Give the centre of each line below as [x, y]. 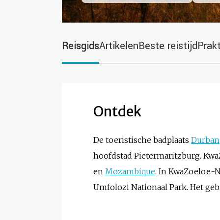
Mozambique [130, 171]
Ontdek [117, 111]
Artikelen [119, 46]
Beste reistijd [168, 46]
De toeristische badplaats [142, 140]
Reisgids [81, 46]
